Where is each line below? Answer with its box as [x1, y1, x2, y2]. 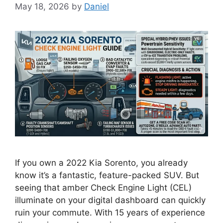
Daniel [84, 1, 109, 11]
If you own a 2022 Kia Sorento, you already [15, 157, 188, 168]
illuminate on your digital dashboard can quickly [15, 195, 206, 205]
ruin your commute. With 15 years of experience [15, 207, 205, 218]
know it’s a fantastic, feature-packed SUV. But [15, 170, 199, 180]
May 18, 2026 [15, 1, 69, 11]
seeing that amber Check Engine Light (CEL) [15, 182, 192, 193]
